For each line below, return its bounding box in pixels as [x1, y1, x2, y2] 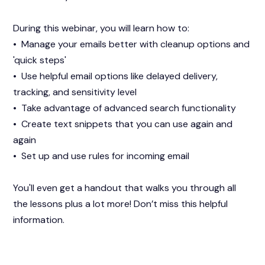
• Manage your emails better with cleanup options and [13, 38, 250, 51]
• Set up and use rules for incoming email [13, 150, 190, 163]
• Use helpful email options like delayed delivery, [13, 70, 218, 83]
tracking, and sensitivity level [13, 86, 137, 99]
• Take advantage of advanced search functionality [13, 102, 237, 115]
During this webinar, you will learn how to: [13, 22, 190, 35]
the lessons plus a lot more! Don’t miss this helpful [13, 198, 228, 211]
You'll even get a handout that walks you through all [13, 182, 237, 195]
